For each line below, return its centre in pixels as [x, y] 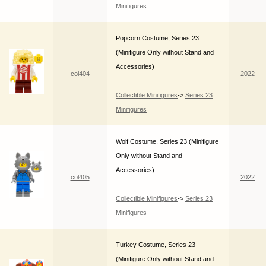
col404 [80, 74]
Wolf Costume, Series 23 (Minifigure [167, 142]
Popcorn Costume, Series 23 [157, 38]
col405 [80, 177]
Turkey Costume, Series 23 [156, 245]
